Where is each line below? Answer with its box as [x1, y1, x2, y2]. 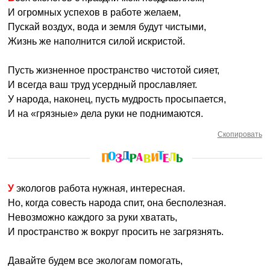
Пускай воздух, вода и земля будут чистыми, [8, 22, 207, 32]
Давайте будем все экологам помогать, [8, 256, 183, 266]
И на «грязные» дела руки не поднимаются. [8, 108, 204, 119]
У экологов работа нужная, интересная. [14, 183, 186, 193]
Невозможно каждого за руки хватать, [8, 212, 178, 222]
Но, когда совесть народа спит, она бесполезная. [8, 198, 227, 208]
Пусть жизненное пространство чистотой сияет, [8, 65, 220, 75]
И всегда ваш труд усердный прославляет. [8, 80, 198, 90]
